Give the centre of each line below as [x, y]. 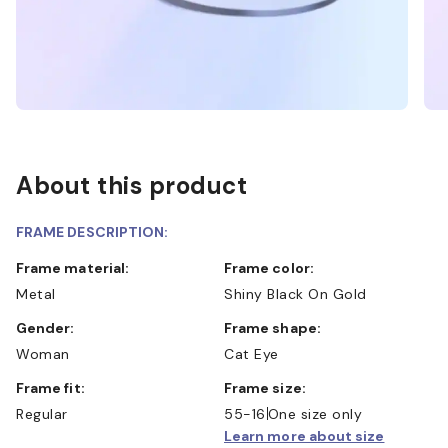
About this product [131, 185]
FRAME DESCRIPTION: [92, 231]
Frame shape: [276, 327]
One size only [314, 413]
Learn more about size [304, 435]
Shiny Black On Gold [295, 293]
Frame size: [269, 387]
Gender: [51, 327]
